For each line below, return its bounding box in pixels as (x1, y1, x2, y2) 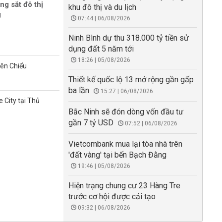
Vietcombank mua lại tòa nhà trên (68, 139, 182, 149)
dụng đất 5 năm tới (68, 44, 134, 54)
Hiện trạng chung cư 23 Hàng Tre (68, 181, 180, 190)
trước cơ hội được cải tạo (68, 192, 156, 201)
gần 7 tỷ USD (68, 118, 113, 127)
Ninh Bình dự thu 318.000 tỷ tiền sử (68, 33, 189, 43)
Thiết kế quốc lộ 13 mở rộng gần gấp (68, 75, 194, 84)
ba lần (68, 86, 89, 95)
